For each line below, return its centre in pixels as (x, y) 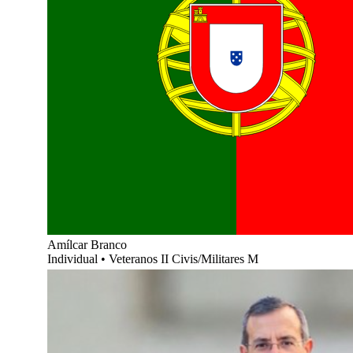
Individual (74, 258)
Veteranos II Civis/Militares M (184, 258)
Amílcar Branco (87, 244)
